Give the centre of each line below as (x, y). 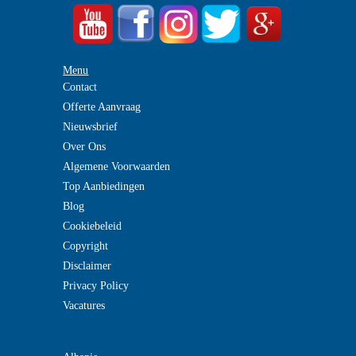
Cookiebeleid (93, 226)
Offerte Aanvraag (102, 107)
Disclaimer (87, 266)
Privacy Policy (96, 286)
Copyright (86, 246)
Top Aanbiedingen (104, 186)
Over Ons (85, 147)
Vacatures (84, 306)
